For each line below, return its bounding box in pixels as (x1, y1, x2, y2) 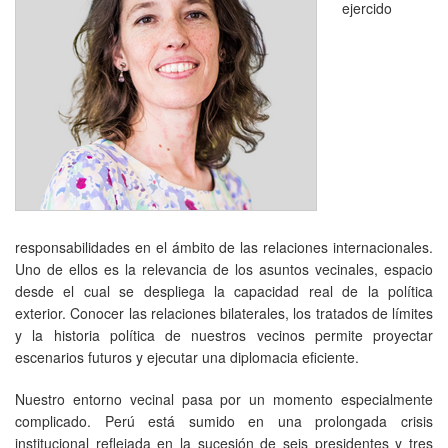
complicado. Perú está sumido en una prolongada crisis (15, 410, 433, 431)
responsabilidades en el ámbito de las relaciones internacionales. (15, 236, 433, 257)
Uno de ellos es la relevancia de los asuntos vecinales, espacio (15, 258, 433, 279)
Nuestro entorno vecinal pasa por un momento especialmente (15, 388, 433, 409)
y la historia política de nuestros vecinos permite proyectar (15, 324, 433, 345)
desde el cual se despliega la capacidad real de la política (15, 280, 433, 301)
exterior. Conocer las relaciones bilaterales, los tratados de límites (15, 302, 433, 323)
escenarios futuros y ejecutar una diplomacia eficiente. (15, 346, 359, 367)
